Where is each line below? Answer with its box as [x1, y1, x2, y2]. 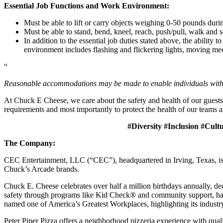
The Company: [4, 138, 55, 147]
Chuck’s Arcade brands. [4, 164, 79, 173]
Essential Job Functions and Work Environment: [4, 1, 169, 10]
